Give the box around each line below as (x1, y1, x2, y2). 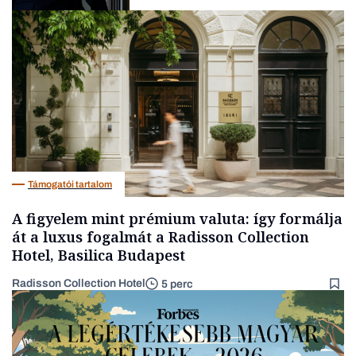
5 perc (161, 277, 193, 290)
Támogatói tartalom (28, 178, 112, 190)
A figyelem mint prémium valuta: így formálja (12, 209, 342, 229)
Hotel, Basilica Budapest (12, 246, 185, 265)
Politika (28, 26, 61, 38)
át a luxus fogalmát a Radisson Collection (12, 227, 309, 247)
